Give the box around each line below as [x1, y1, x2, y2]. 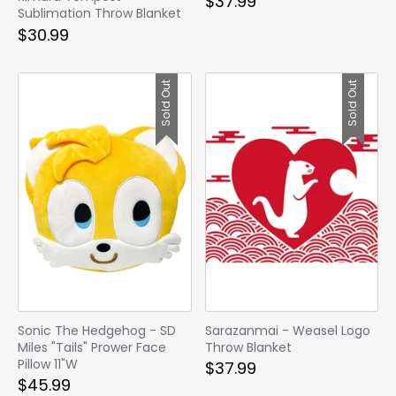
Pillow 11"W [18, 354, 78, 373]
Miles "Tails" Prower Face [18, 338, 166, 356]
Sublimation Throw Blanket [18, 4, 181, 23]
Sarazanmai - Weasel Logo [204, 321, 370, 339]
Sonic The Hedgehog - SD [18, 321, 176, 339]
